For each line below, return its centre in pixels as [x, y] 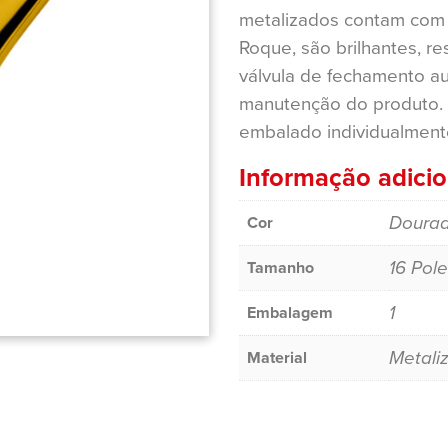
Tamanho [280, 267]
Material [277, 357]
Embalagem [290, 312]
